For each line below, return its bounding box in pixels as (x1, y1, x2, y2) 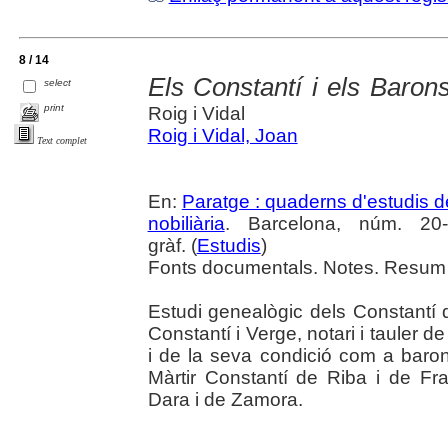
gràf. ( (147, 234, 197, 256)
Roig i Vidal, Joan (147, 124, 298, 146)
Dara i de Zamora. (147, 388, 303, 410)
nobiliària (147, 212, 225, 234)
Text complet (37, 135, 87, 147)
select (44, 76, 72, 88)
